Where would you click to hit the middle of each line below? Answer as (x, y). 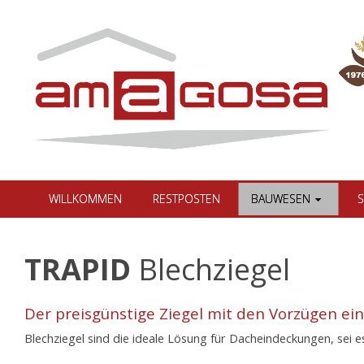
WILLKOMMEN (85, 199)
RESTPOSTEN (186, 199)
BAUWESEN (280, 199)
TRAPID (78, 269)
